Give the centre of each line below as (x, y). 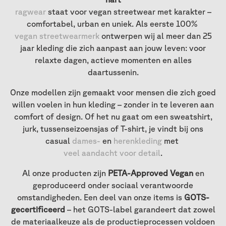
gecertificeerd (38, 210)
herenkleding (138, 141)
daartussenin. (113, 72)
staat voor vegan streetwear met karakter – (128, 12)
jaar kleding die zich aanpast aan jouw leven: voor (113, 48)
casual (59, 141)
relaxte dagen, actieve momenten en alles (113, 60)
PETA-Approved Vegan (150, 173)
